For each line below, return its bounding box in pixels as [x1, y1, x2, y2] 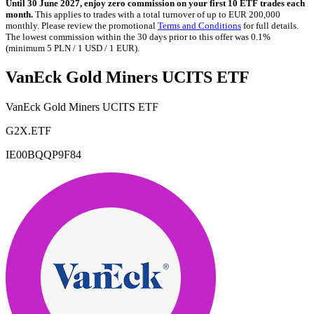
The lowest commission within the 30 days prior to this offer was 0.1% [6, 32, 271, 42]
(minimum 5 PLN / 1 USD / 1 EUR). [6, 43, 139, 53]
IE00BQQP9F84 [6, 148, 81, 161]
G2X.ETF [6, 124, 51, 137]
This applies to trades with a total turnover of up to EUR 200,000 [33, 9, 280, 20]
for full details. [241, 20, 299, 31]
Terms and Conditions [158, 20, 241, 31]
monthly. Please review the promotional [6, 20, 158, 31]
